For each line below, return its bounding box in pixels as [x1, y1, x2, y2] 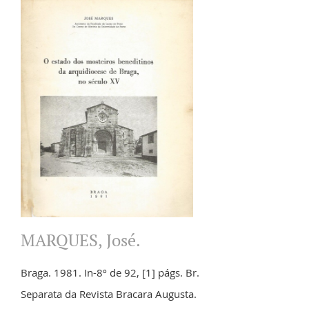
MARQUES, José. [21, 228, 141, 251]
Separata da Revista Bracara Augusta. [21, 286, 197, 301]
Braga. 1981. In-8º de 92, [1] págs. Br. [21, 265, 199, 279]
